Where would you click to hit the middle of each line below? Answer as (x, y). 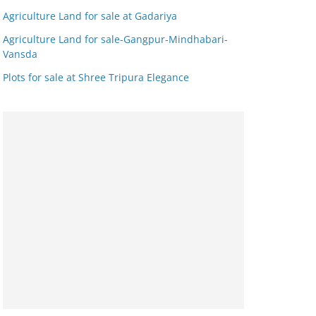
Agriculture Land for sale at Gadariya (90, 16)
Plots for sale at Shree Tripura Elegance (96, 77)
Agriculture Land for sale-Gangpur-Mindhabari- (115, 39)
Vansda (20, 54)
